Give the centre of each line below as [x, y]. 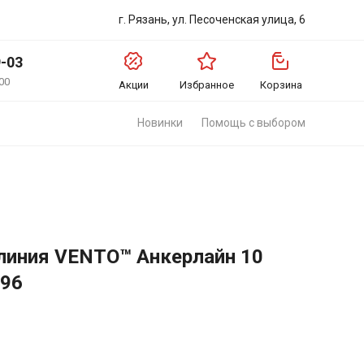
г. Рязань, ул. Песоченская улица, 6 [212, 19]
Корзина [281, 85]
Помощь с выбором [253, 123]
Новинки [160, 123]
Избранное [207, 85]
